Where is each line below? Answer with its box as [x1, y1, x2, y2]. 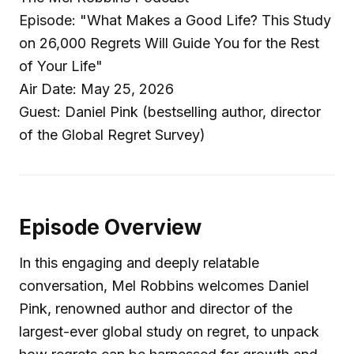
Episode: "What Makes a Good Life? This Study [19, 12, 331, 28]
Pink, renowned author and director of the [19, 299, 292, 317]
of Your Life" [19, 58, 103, 74]
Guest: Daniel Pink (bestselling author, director [19, 104, 321, 120]
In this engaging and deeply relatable [19, 254, 259, 271]
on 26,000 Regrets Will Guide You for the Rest [19, 35, 319, 51]
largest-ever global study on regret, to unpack [19, 322, 319, 340]
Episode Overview [19, 214, 201, 239]
